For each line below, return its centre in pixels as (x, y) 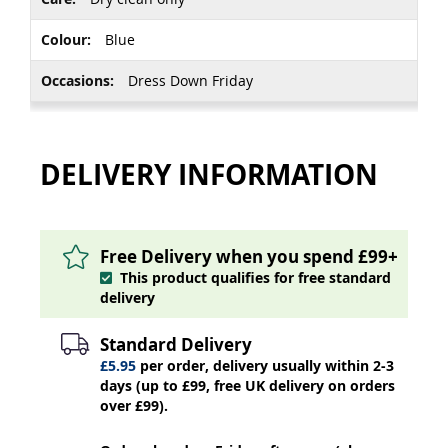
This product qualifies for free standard (253, 277)
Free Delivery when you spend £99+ (249, 256)
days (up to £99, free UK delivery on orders (247, 385)
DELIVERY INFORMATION (209, 174)
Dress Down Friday (188, 80)
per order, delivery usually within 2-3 (265, 365)
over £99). (134, 405)
